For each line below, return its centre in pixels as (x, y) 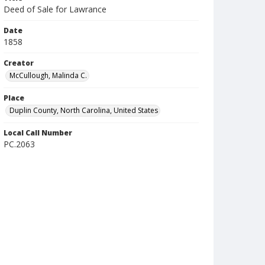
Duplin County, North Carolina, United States (84, 110)
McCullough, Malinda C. (48, 75)
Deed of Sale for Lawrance (55, 9)
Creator (19, 63)
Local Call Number (38, 133)
